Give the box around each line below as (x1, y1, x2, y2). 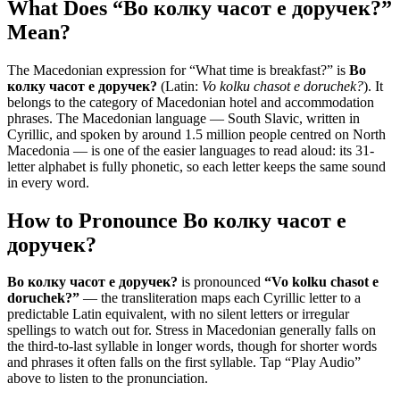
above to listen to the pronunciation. (7, 371, 208, 387)
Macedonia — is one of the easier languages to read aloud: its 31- (7, 142, 374, 158)
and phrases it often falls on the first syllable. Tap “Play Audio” (7, 354, 361, 371)
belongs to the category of (7, 94, 156, 110)
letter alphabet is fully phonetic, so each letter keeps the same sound (7, 158, 386, 174)
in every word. (7, 174, 89, 190)
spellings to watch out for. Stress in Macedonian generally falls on (7, 322, 376, 338)
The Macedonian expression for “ (7, 62, 196, 78)
